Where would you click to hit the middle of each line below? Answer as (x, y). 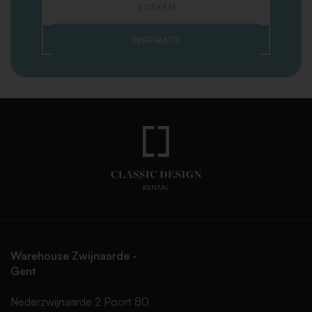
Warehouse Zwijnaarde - (74, 255)
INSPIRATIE (156, 40)
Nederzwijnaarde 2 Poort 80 (80, 302)
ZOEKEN (156, 8)
